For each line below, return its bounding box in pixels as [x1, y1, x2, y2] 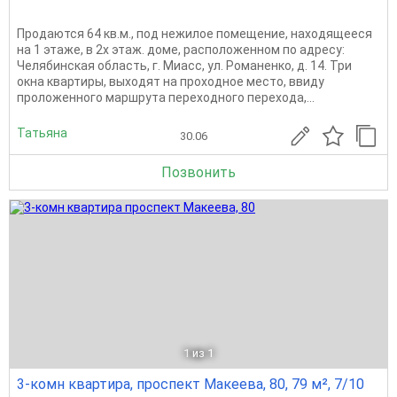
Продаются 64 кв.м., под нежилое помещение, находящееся [17, 27, 372, 42]
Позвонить [161, 164, 236, 182]
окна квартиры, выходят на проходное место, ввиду [17, 74, 324, 90]
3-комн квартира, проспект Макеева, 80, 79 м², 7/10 [17, 376, 364, 393]
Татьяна [17, 125, 67, 140]
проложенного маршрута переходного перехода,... [17, 90, 315, 105]
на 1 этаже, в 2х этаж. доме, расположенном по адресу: [17, 43, 345, 58]
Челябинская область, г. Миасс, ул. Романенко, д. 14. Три [17, 58, 352, 74]
